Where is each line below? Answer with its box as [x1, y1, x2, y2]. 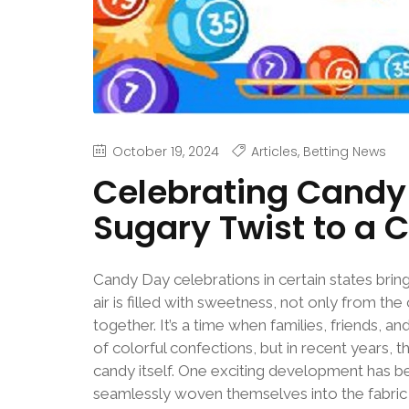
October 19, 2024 [109, 142, 223, 161]
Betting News [303, 142, 386, 161]
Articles [251, 142, 298, 161]
